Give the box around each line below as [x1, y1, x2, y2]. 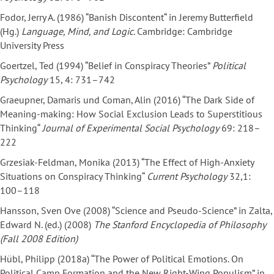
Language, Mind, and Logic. [21, 25, 137, 38]
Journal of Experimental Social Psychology [42, 122, 219, 135]
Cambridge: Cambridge [137, 25, 232, 38]
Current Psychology [147, 170, 227, 183]
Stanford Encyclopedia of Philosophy [112, 218, 265, 231]
